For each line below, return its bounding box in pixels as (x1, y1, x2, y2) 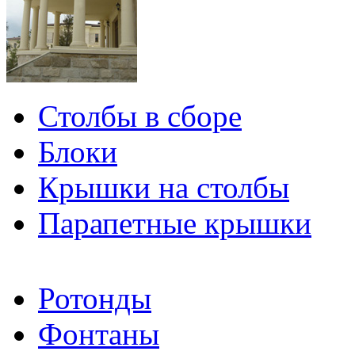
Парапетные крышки (38, 206, 311, 240)
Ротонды (38, 281, 151, 315)
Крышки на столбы (38, 170, 289, 204)
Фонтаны (38, 317, 159, 351)
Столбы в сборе (38, 99, 242, 133)
